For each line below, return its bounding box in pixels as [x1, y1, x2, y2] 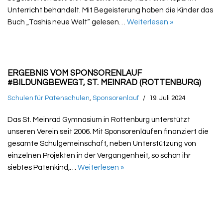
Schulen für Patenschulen [7, 94, 90, 102]
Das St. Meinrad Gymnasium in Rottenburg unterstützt [7, 115, 190, 123]
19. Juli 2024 [149, 94, 185, 102]
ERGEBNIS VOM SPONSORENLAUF [7, 68, 142, 77]
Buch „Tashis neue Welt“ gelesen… [7, 18, 127, 26]
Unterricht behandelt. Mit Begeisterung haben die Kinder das [7, 6, 213, 14]
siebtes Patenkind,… [7, 163, 78, 171]
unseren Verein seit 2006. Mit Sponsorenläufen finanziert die [7, 127, 209, 135]
